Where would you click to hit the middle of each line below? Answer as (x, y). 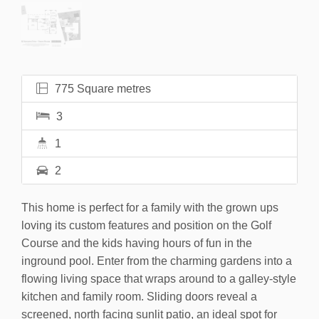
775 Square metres (101, 88)
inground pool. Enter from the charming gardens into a (157, 261)
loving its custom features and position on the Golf (146, 225)
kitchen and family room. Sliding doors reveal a (139, 296)
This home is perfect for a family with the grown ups (150, 207)
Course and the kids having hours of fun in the (137, 243)
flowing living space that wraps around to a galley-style (159, 278)
